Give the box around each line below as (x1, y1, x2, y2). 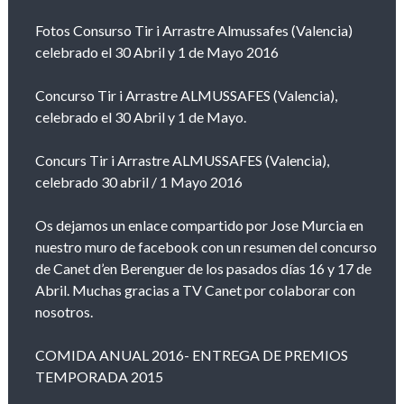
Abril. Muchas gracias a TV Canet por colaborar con (34, 281, 355, 298)
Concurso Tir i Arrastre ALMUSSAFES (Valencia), (34, 87, 337, 104)
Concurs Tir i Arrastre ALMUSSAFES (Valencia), (34, 151, 329, 169)
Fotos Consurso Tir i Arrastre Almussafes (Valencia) (34, 22, 353, 39)
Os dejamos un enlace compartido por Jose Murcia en (34, 216, 363, 234)
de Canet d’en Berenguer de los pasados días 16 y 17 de (34, 260, 372, 277)
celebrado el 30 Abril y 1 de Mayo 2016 (34, 43, 279, 60)
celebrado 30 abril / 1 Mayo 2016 (34, 173, 243, 190)
